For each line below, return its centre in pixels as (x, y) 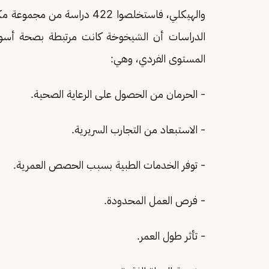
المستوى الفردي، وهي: (158, 59)
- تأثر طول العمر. (171, 236)
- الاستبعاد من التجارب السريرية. (138, 129)
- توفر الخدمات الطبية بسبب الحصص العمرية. (109, 165)
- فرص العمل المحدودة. (155, 200)
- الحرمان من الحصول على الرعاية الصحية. (118, 94)
